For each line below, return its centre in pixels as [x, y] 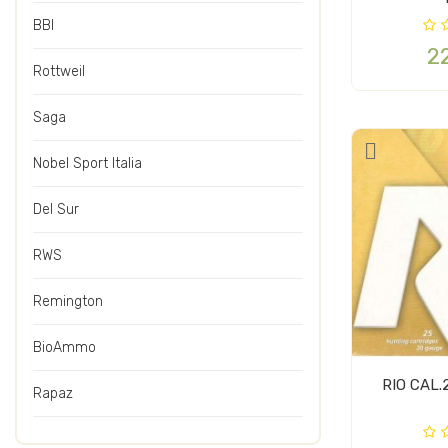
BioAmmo [64, 347]
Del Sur [56, 209]
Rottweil [59, 71]
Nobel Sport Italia [87, 163]
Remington [68, 301]
